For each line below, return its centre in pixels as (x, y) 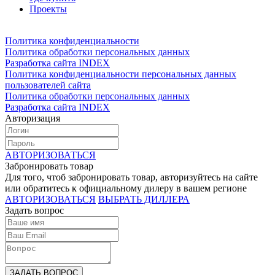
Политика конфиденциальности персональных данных (121, 74)
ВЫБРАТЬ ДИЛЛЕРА (144, 199)
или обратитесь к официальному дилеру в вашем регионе (126, 188)
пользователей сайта (48, 85)
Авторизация (33, 118)
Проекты (48, 9)
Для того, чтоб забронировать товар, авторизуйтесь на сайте (131, 177)
